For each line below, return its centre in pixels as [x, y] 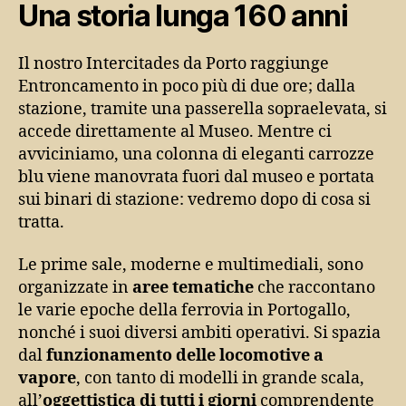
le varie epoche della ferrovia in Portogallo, [184, 311]
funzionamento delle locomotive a [185, 356]
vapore [47, 379]
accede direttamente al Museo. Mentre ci [175, 131]
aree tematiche [193, 288]
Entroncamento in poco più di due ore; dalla [187, 86]
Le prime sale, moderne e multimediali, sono [191, 266]
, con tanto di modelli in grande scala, [220, 379]
